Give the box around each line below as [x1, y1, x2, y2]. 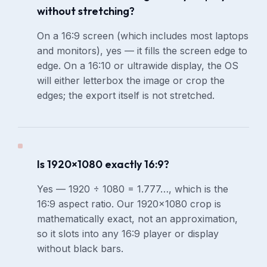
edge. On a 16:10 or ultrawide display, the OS [37, 60, 239, 72]
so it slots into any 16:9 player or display [37, 228, 219, 240]
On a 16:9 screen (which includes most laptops [37, 30, 249, 42]
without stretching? [37, 4, 135, 18]
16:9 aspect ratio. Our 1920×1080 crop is [37, 198, 222, 210]
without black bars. [37, 243, 124, 255]
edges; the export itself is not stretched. [37, 89, 215, 102]
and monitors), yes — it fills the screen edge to [37, 45, 248, 57]
